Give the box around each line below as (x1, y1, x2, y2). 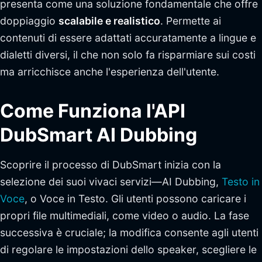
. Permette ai (160, 15, 221, 27)
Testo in (222, 175, 260, 188)
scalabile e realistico (58, 15, 160, 27)
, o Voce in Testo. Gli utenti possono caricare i (25, 192, 246, 205)
